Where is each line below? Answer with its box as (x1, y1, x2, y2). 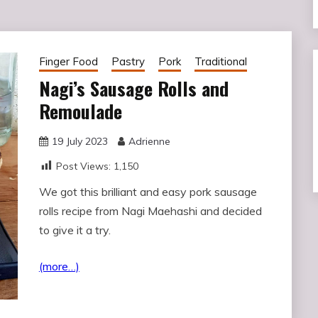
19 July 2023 (51, 134, 108, 148)
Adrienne (128, 134, 170, 148)
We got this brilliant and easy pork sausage (38, 184, 257, 199)
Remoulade (38, 97, 122, 125)
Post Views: (55, 159, 111, 172)
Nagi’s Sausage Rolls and (38, 74, 229, 102)
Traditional (194, 54, 247, 68)
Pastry (111, 54, 145, 68)
